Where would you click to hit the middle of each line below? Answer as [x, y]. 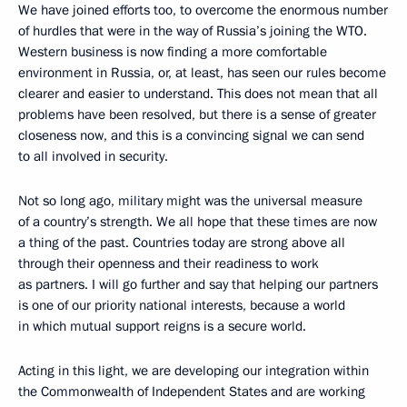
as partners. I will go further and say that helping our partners [198, 284]
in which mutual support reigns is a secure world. [162, 326]
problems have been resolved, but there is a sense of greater [197, 114]
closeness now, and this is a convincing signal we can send [191, 135]
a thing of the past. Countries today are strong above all [182, 242]
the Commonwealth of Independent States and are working [192, 391]
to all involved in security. [93, 156]
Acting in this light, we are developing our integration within [194, 370]
